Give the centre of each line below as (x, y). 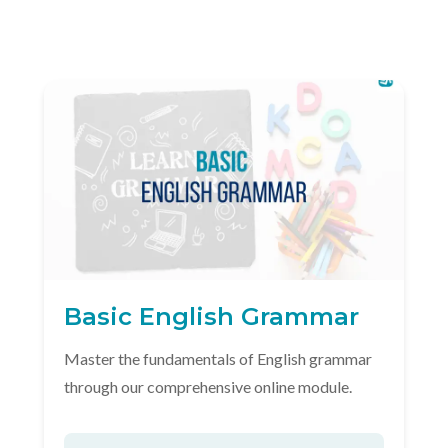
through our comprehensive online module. (208, 386)
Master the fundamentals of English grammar (218, 358)
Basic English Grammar (211, 316)
